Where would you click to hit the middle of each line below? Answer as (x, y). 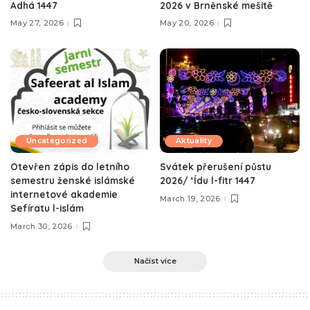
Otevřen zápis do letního (70, 167)
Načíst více (155, 262)
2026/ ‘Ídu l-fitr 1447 (207, 181)
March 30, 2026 (42, 226)
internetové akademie (64, 194)
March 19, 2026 (190, 198)
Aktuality (194, 141)
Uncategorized (57, 141)
